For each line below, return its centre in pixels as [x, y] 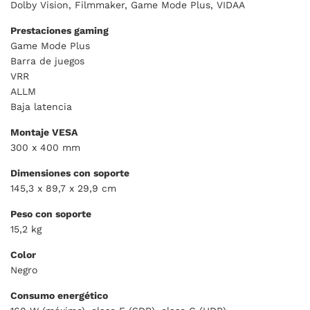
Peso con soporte [51, 214]
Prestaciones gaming [60, 31]
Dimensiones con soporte [70, 173]
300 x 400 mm [45, 148]
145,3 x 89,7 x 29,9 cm [63, 189]
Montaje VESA [44, 133]
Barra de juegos [47, 61]
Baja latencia [41, 107]
